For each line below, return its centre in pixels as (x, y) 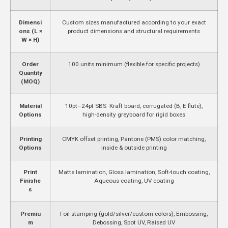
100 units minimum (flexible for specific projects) (134, 64)
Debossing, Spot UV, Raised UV (134, 222)
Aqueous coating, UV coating (134, 180)
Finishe (30, 180)
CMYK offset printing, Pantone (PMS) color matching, (134, 139)
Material (30, 106)
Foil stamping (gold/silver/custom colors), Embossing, (134, 213)
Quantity (30, 73)
